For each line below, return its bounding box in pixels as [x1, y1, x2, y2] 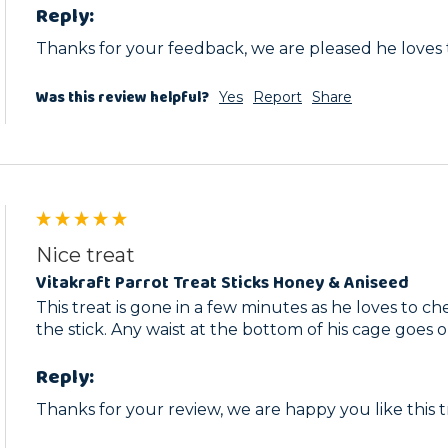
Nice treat [36, 243, 135, 268]
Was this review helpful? [36, 86, 209, 111]
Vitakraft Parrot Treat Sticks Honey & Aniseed [36, 269, 409, 298]
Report [253, 88, 302, 107]
